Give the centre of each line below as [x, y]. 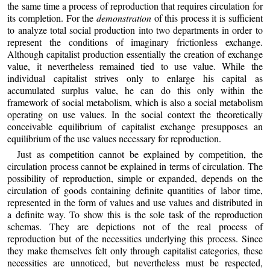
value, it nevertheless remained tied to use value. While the [135, 66]
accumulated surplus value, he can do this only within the [135, 90]
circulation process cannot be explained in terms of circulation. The [135, 166]
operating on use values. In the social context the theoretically [135, 115]
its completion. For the [52, 18]
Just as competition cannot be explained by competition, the [140, 154]
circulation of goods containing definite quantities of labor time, [135, 190]
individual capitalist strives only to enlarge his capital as [135, 78]
